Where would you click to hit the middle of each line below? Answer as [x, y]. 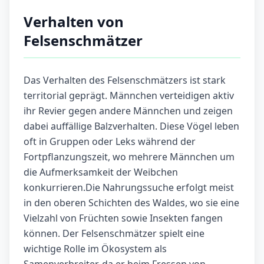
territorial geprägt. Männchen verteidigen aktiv [129, 96]
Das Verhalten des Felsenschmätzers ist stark [125, 80]
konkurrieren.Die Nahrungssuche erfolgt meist [129, 188]
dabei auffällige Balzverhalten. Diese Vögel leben [131, 126]
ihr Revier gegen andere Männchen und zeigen [128, 111]
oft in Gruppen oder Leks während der [110, 142]
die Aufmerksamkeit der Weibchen [101, 172]
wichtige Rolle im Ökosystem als [95, 249]
